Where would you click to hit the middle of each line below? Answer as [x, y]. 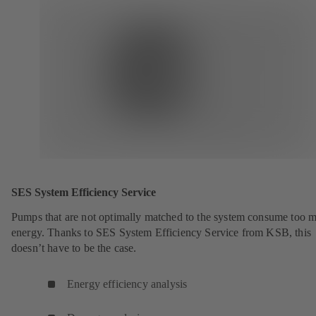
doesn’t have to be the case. [74, 248]
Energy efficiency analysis [127, 284]
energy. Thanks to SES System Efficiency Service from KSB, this [161, 233]
